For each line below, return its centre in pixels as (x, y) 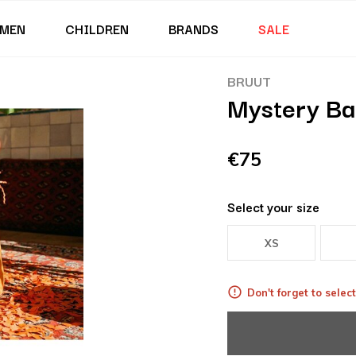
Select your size (273, 207)
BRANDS (193, 29)
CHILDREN (97, 29)
